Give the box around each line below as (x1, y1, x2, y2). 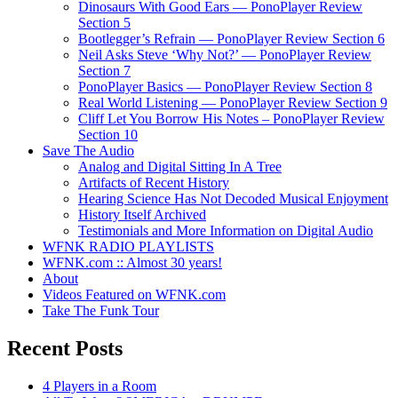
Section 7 (78, 62, 131, 78)
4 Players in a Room (43, 378, 156, 394)
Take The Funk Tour (43, 302, 159, 318)
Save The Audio (43, 142, 134, 158)
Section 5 (78, 14, 131, 30)
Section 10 (78, 126, 138, 142)
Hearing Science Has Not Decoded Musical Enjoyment (78, 190, 388, 206)
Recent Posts (7, 336, 123, 360)
